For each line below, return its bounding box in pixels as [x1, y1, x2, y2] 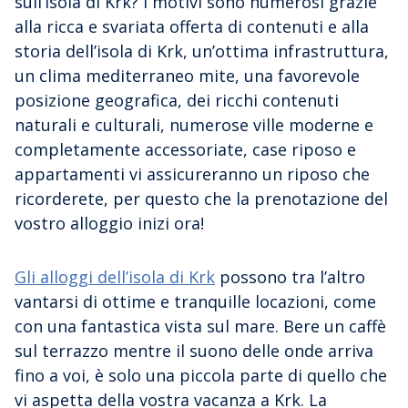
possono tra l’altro [215, 265, 365, 288]
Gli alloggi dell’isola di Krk [15, 265, 215, 288]
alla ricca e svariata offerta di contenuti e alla [15, 15, 369, 37]
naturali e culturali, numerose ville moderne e [15, 113, 373, 136]
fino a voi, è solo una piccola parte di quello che [15, 363, 387, 386]
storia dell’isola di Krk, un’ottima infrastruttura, [15, 39, 389, 62]
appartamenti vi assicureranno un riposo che [15, 162, 370, 185]
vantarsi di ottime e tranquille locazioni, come [15, 290, 376, 312]
